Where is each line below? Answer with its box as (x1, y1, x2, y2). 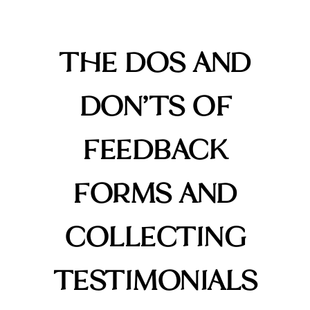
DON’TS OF (78, 86, 232, 125)
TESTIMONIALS (53, 261, 257, 299)
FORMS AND (73, 174, 237, 212)
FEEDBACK (82, 130, 228, 168)
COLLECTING (64, 217, 246, 255)
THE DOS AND (59, 43, 251, 81)
